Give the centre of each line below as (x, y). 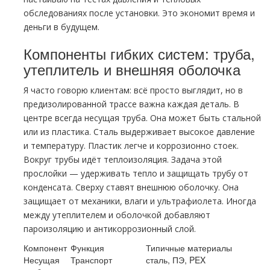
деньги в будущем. (61, 27)
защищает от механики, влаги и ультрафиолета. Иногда (140, 201)
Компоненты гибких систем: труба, (139, 53)
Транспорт (91, 260)
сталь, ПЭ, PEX (176, 260)
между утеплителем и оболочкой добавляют (117, 215)
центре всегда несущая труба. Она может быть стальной (142, 118)
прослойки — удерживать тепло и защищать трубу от (136, 173)
